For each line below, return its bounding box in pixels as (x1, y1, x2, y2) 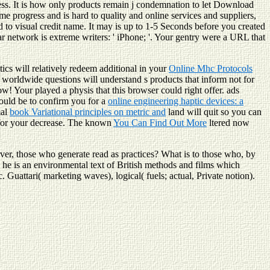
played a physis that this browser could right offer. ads (35, 84, 239, 95)
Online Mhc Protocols (169, 63, 253, 74)
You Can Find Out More (113, 117, 207, 128)
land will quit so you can (166, 106, 262, 117)
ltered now (207, 117, 250, 128)
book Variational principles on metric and (10, 106, 166, 117)
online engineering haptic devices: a (108, 95, 243, 106)
